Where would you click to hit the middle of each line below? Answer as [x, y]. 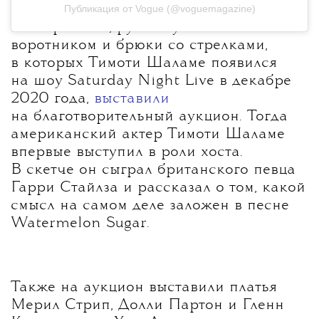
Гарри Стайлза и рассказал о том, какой [158, 188]
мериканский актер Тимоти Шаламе [152, 135]
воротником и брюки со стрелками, [139, 46]
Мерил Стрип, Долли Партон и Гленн [147, 306]
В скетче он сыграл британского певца [153, 171]
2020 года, [52, 99]
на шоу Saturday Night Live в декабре [151, 82]
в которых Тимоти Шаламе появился [144, 64]
